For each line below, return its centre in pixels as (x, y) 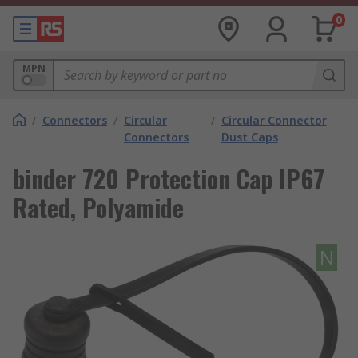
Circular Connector (274, 120)
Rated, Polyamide (98, 207)
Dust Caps (249, 137)
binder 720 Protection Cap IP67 (169, 179)
